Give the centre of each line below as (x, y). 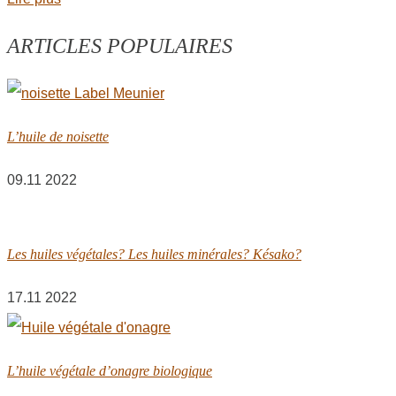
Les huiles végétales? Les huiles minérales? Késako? (154, 254)
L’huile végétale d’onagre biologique (110, 371)
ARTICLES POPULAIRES (120, 46)
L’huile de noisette (58, 137)
